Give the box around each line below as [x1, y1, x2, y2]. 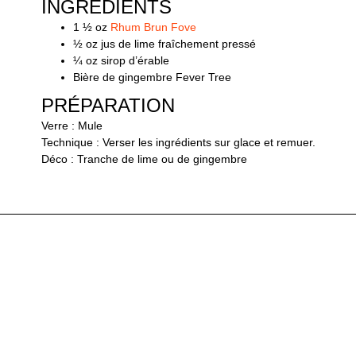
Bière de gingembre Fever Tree [72, 71, 231, 84]
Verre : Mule [41, 119, 103, 133]
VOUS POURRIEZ [22, 261, 261, 295]
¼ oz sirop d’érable [72, 54, 169, 68]
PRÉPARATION [41, 95, 175, 117]
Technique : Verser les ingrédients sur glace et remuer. [41, 136, 315, 149]
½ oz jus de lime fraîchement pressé [72, 37, 256, 51]
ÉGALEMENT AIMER [22, 296, 297, 330]
